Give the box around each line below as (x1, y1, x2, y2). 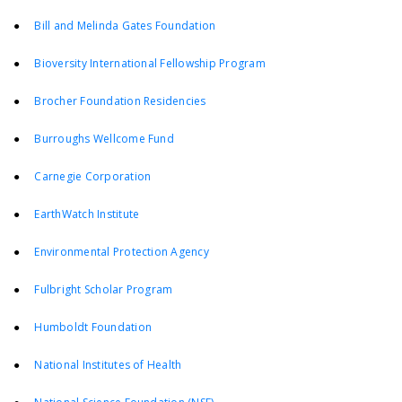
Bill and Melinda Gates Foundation (34, 18, 216, 34)
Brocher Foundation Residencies (34, 93, 206, 109)
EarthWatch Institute (34, 206, 140, 223)
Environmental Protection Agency (34, 244, 209, 260)
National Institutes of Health (34, 357, 182, 373)
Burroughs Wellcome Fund (34, 131, 174, 147)
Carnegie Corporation (34, 169, 152, 185)
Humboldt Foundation (34, 319, 153, 336)
